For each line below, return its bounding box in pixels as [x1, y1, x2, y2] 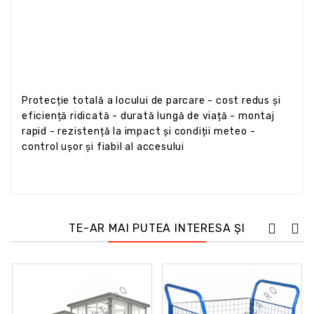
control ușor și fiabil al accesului [22, 140, 184, 153]
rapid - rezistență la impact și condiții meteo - [22, 125, 256, 137]
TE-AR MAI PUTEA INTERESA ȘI [69, 221, 245, 235]
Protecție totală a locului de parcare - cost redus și [22, 94, 281, 107]
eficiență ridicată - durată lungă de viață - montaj [22, 109, 275, 122]
